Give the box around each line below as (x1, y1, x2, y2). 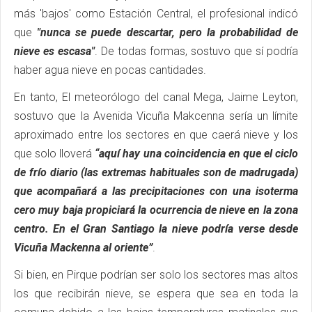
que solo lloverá (14, 146, 93, 160)
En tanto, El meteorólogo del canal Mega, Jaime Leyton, (14, 90, 298, 104)
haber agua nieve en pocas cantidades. (14, 63, 206, 77)
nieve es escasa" (14, 44, 95, 58)
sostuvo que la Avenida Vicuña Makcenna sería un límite (14, 109, 298, 123)
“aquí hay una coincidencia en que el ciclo (92, 146, 299, 160)
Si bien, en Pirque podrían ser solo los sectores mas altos (14, 267, 298, 281)
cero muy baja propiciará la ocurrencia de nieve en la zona (14, 203, 298, 217)
